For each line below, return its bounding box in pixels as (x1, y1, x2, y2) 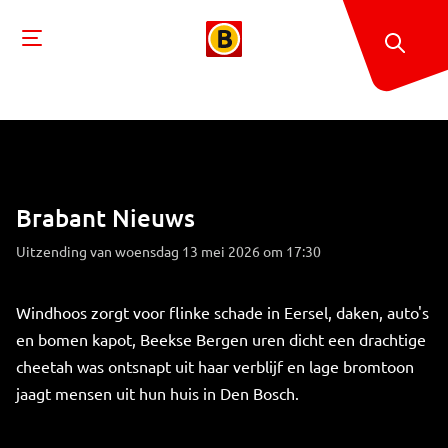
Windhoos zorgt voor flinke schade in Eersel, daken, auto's (16, 302, 429, 322)
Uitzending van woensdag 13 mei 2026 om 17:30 (16, 242, 321, 260)
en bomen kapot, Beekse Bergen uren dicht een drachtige (16, 329, 426, 349)
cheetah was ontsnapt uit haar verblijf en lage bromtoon (16, 356, 414, 376)
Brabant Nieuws (16, 202, 195, 233)
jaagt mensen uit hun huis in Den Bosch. (16, 383, 299, 403)
